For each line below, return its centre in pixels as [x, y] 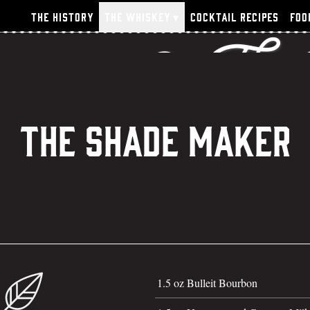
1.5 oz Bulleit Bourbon [207, 283]
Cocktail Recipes [235, 17]
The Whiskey [137, 17]
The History [62, 17]
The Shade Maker [155, 143]
